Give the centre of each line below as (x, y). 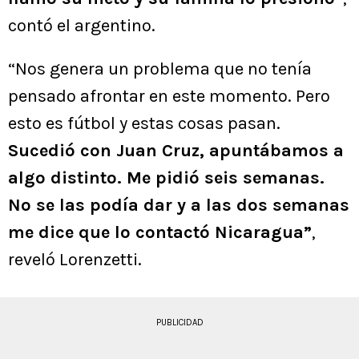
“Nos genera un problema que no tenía (160, 69)
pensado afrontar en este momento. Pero (169, 96)
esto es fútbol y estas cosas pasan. (144, 123)
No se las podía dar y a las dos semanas (179, 205)
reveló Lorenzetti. (75, 259)
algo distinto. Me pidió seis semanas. (166, 177)
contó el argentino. (82, 25)
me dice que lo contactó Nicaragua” (160, 232)
